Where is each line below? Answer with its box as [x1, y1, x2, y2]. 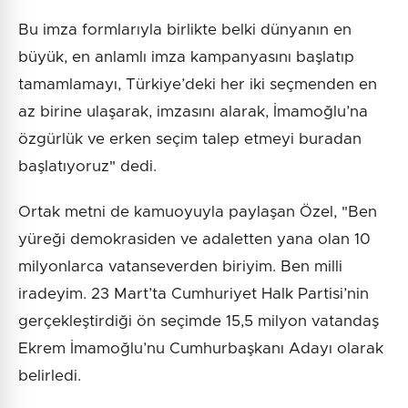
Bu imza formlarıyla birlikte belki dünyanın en [18, 21, 352, 37]
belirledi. [18, 367, 81, 383]
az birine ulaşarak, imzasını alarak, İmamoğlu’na [18, 103, 368, 119]
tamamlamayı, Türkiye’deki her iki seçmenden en [18, 76, 377, 92]
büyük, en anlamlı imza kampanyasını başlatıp [18, 48, 354, 65]
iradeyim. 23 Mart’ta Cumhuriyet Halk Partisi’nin [18, 285, 369, 301]
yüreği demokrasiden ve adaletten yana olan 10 [18, 230, 371, 247]
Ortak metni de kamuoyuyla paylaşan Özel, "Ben [18, 203, 377, 219]
